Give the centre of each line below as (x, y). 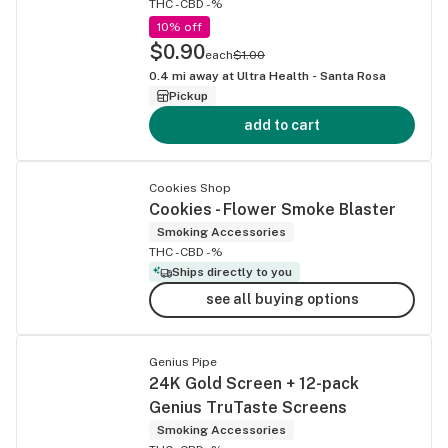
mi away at (203, 75)
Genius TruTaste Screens (248, 407)
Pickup (188, 95)
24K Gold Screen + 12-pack (254, 383)
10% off (179, 26)
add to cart (282, 124)
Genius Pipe (183, 361)
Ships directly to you (232, 271)
